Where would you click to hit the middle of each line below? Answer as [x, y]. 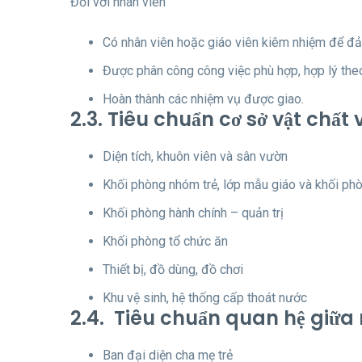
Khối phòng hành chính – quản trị [193, 213]
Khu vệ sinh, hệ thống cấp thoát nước [205, 297]
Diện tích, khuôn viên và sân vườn [195, 156]
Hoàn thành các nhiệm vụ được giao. [203, 99]
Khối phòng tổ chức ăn [165, 241]
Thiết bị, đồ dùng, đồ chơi [173, 269]
